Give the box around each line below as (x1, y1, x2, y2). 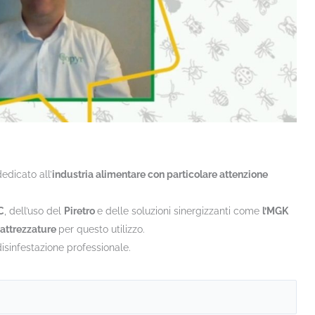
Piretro (64, 205, 97, 217)
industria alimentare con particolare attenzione (52, 168, 268, 180)
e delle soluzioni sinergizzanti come (97, 205, 262, 217)
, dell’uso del (4, 205, 64, 217)
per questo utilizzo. (58, 223, 145, 235)
